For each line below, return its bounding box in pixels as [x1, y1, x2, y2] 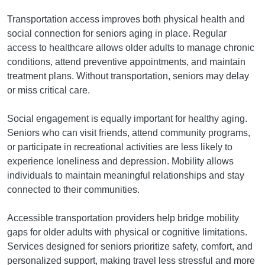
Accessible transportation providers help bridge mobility [7, 213, 239, 224]
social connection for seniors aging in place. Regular [7, 28, 227, 39]
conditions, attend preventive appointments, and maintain [7, 57, 245, 67]
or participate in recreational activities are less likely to [7, 142, 232, 153]
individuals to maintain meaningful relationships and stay [7, 170, 244, 181]
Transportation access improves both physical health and [7, 14, 245, 25]
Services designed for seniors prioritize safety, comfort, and [7, 241, 253, 252]
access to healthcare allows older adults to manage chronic [7, 43, 254, 53]
